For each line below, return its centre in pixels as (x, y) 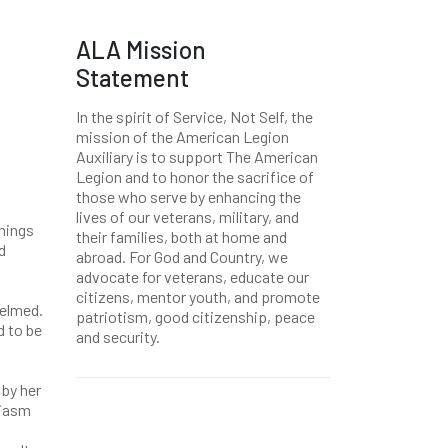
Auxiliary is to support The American (197, 156)
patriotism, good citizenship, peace (195, 316)
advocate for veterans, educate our (192, 276)
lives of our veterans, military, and (187, 216)
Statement (132, 77)
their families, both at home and (181, 236)
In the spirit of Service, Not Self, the (194, 116)
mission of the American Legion (182, 136)
